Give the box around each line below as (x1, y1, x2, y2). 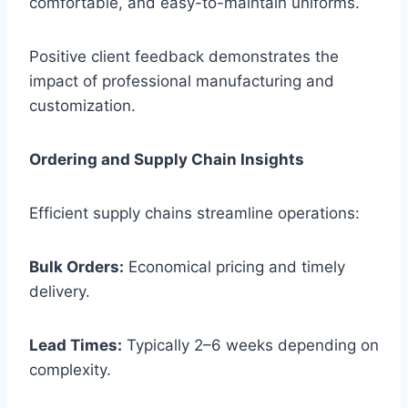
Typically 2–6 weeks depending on (122, 336, 379, 355)
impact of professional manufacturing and (29, 72, 334, 91)
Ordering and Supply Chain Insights (29, 150, 304, 169)
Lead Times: (29, 336, 122, 355)
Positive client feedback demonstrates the (29, 47, 339, 66)
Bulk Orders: (29, 258, 124, 277)
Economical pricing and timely (124, 258, 345, 277)
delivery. (29, 282, 90, 301)
